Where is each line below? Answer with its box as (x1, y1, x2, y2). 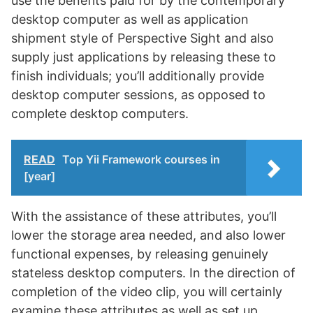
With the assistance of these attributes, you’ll (11, 209, 277, 224)
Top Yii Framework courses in (62, 152, 220, 166)
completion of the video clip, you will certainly (11, 284, 282, 299)
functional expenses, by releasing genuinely (11, 247, 268, 261)
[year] (24, 169, 55, 183)
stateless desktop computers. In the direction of (11, 265, 296, 280)
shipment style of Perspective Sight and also (11, 31, 274, 45)
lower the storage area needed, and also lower (11, 228, 286, 242)
